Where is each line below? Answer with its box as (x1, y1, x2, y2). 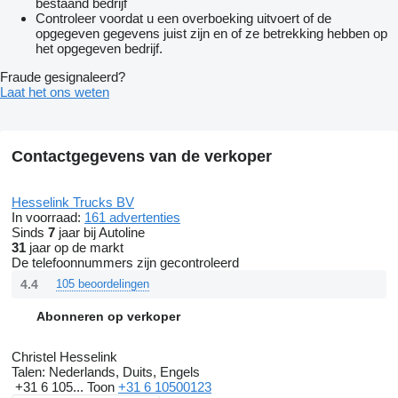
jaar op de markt (26, 240, 123, 256)
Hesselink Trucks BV (12, 195, 134, 211)
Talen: (12, 364, 45, 380)
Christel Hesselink (12, 349, 117, 365)
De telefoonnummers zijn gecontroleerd (12, 255, 239, 271)
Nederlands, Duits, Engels (45, 364, 200, 380)
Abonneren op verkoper (36, 309, 180, 324)
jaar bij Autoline (55, 225, 145, 241)
